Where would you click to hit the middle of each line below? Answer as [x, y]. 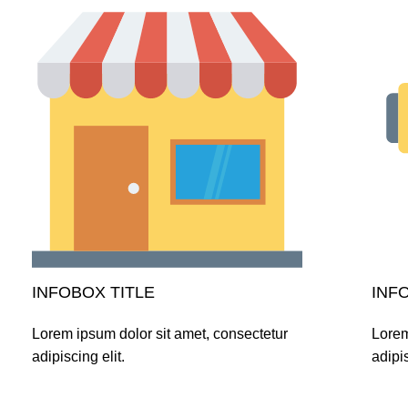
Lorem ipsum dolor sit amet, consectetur [160, 334]
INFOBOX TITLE [93, 293]
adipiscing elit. [78, 357]
